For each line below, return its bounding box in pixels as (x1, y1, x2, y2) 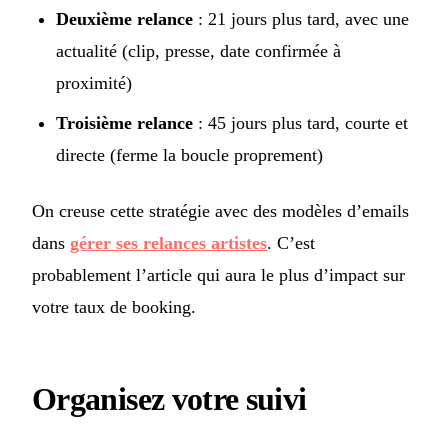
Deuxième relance (56, 9, 193, 30)
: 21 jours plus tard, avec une (193, 9, 409, 30)
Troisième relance (56, 113, 193, 134)
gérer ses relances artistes (70, 233, 267, 254)
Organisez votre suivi (32, 381, 307, 418)
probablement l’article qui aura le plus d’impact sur (32, 265, 405, 286)
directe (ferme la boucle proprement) (56, 145, 323, 166)
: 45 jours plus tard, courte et (193, 113, 408, 134)
